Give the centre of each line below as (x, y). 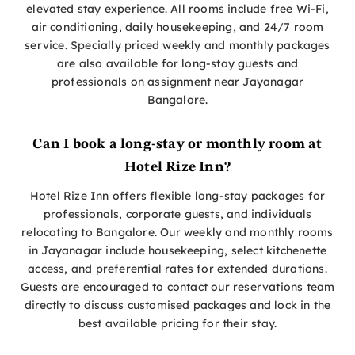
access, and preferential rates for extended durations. (177, 269)
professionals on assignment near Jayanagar (177, 82)
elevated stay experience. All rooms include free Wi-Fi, (177, 9)
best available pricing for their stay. (177, 324)
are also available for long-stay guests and (177, 64)
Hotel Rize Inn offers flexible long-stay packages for (177, 196)
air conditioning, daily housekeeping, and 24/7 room (177, 27)
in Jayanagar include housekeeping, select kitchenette (177, 251)
